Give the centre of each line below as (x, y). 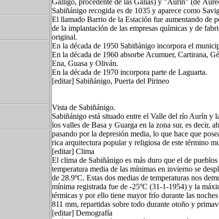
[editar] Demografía (82, 213)
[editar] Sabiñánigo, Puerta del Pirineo (110, 81)
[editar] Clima (73, 151)
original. (65, 37)
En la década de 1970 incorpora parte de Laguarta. (130, 72)
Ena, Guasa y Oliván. (85, 63)
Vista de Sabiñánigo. (84, 107)
